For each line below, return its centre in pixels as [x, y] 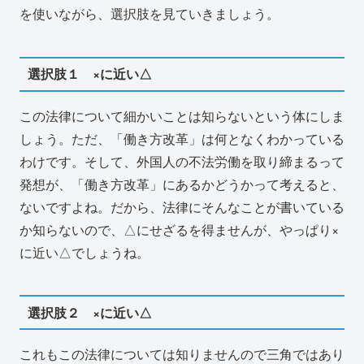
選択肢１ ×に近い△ [89, 74]
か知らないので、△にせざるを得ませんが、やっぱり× [179, 229]
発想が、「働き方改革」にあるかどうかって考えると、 [182, 184]
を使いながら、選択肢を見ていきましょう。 [149, 14]
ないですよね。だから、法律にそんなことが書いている [182, 206]
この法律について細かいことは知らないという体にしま [182, 115]
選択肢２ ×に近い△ [89, 312]
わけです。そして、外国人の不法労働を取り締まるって [182, 161]
